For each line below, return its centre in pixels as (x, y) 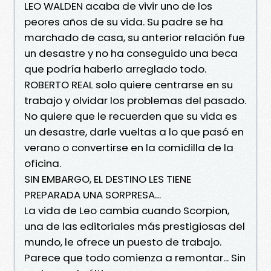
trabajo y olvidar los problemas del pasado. (135, 100)
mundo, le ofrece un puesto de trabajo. (123, 242)
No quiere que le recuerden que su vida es (131, 116)
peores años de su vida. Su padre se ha (124, 21)
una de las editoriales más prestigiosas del (135, 226)
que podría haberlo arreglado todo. (115, 69)
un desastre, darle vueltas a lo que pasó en (134, 132)
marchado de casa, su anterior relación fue (135, 37)
